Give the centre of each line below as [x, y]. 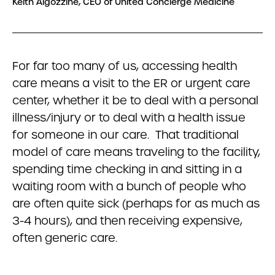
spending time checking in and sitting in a [127, 169]
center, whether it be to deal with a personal [135, 100]
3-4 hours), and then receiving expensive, [127, 221]
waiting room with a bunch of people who [129, 186]
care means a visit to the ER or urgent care [131, 83]
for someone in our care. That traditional [126, 135]
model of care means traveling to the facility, [136, 152]
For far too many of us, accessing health [125, 66]
